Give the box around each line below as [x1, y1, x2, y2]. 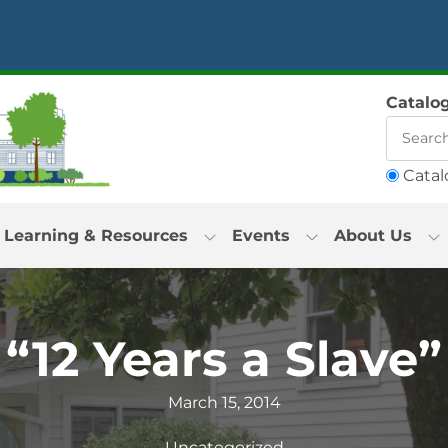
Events [231, 226, 290, 246]
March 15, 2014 [167, 393, 281, 413]
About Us [333, 226, 412, 246]
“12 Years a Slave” [6, 330, 442, 389]
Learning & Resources [3, 226, 188, 246]
